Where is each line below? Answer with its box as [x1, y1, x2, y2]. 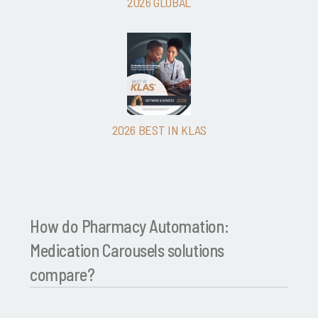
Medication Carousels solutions [30, 240, 224, 261]
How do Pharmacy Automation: [30, 216, 229, 237]
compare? [30, 264, 95, 285]
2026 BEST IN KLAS [111, 122, 207, 138]
